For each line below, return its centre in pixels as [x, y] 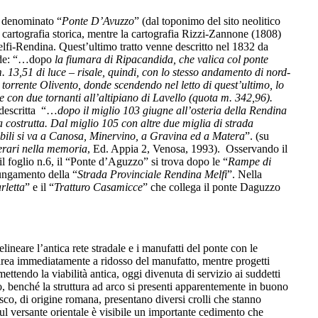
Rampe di [250, 161]
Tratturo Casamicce [98, 187]
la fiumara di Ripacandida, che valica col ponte [161, 59]
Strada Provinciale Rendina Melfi [152, 174]
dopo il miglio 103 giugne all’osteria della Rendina [172, 110]
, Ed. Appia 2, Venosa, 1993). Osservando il [187, 148]
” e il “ [39, 187]
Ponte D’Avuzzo [98, 21]
